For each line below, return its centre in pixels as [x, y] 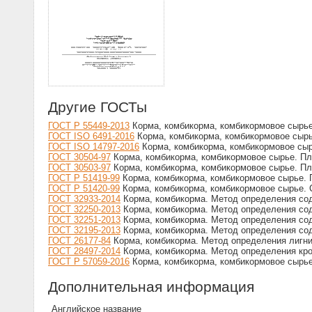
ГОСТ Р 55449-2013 [89, 126]
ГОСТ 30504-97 [79, 157]
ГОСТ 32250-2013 [84, 210]
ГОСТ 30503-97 [79, 168]
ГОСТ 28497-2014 [84, 251]
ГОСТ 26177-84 [79, 241]
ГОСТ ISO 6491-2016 [91, 136]
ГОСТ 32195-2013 [84, 231]
